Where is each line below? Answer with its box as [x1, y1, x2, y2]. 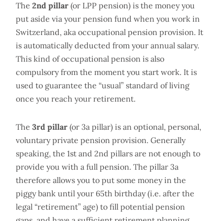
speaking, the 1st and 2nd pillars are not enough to [16, 148, 200, 158]
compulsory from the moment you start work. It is [16, 67, 197, 77]
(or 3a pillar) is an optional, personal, [68, 121, 201, 132]
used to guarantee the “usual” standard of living [16, 80, 189, 90]
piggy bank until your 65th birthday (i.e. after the [16, 188, 194, 198]
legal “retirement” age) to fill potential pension [16, 201, 185, 212]
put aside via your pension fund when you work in [16, 13, 200, 24]
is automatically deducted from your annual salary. [16, 40, 199, 50]
